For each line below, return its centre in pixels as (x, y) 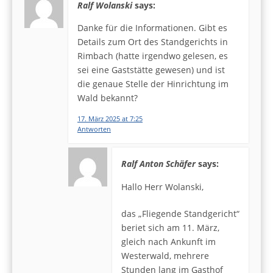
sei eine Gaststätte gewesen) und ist (151, 69)
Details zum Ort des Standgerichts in (153, 41)
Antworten (94, 129)
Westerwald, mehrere (165, 256)
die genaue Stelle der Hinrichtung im (153, 83)
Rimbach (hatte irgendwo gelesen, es (153, 55)
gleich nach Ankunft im (168, 242)
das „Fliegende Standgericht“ (180, 214)
